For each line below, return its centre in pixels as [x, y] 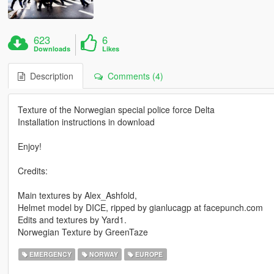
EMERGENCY [50, 254]
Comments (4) [133, 76]
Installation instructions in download [86, 122]
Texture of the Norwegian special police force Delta [116, 110]
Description [49, 76]
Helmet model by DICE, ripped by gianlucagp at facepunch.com [140, 208]
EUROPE [148, 254]
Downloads [52, 49]
